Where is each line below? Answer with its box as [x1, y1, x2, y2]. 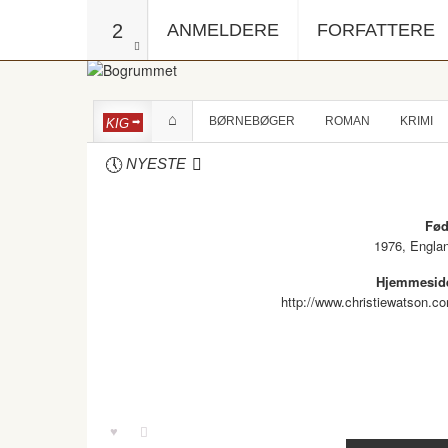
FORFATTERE [317, 20, 435, 40]
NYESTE [125, 155, 186, 172]
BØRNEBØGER [209, 114, 295, 128]
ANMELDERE [167, 20, 279, 40]
